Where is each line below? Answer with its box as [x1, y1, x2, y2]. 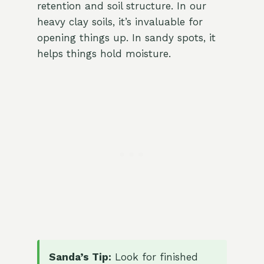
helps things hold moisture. [37, 48, 171, 60]
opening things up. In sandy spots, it [37, 32, 216, 44]
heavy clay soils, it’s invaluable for [37, 16, 203, 28]
